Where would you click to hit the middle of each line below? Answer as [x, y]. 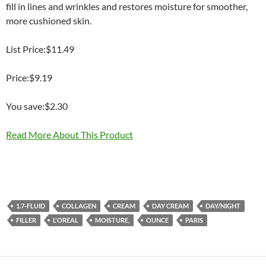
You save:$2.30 [37, 106]
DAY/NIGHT [223, 206]
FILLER [26, 220]
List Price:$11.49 [40, 49]
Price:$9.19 [29, 77]
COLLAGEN [79, 206]
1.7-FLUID [31, 206]
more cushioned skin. [49, 20]
